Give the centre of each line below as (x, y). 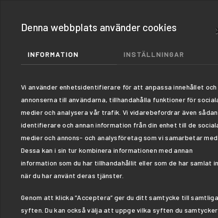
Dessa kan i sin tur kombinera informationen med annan (107, 150)
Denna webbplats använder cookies (99, 27)
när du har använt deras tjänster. (72, 175)
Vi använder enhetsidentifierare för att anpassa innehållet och (119, 87)
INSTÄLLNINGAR (154, 54)
